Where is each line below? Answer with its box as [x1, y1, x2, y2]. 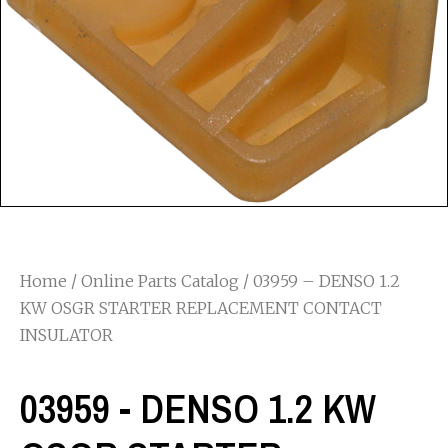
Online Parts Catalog [81, 271, 239, 291]
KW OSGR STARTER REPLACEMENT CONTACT [20, 298, 382, 318]
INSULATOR [20, 325, 113, 345]
